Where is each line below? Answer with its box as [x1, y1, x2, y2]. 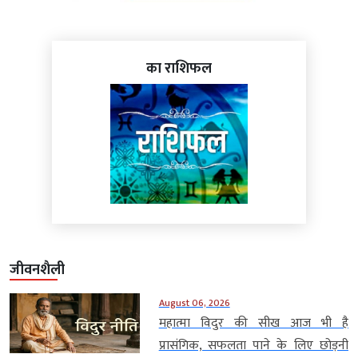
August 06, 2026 [158, 295, 230, 312]
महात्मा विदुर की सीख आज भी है [158, 312, 348, 335]
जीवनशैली [10, 258, 65, 283]
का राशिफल [146, 57, 212, 82]
